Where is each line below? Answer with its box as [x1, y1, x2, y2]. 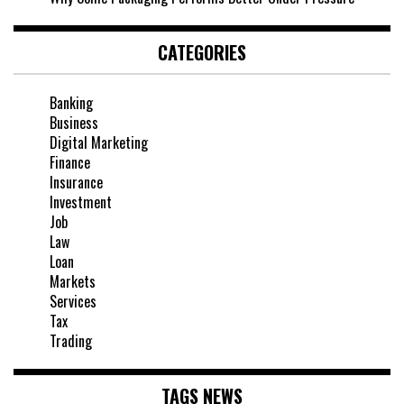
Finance [50, 151, 90, 173]
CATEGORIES [158, 38, 246, 66]
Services [50, 289, 96, 312]
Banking [50, 91, 93, 114]
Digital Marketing [50, 131, 148, 153]
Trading [50, 329, 92, 352]
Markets [50, 270, 96, 292]
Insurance [50, 170, 103, 193]
